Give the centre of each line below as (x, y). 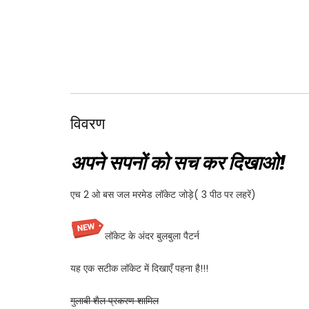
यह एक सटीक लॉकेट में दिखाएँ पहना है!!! (139, 268)
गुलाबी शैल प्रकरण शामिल (114, 300)
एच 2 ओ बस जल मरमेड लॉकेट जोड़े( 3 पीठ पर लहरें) (163, 194)
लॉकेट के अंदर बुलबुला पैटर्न (152, 236)
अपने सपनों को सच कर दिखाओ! (178, 163)
